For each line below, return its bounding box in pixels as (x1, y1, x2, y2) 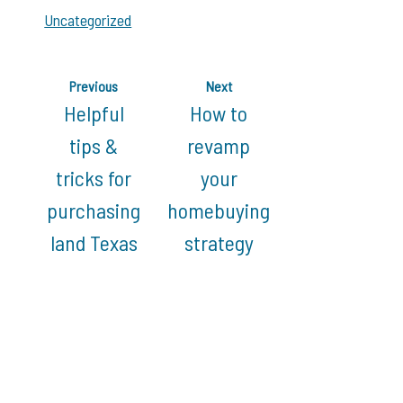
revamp (187, 131, 250, 158)
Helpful (63, 99, 124, 126)
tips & (69, 131, 118, 158)
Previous (69, 76, 118, 94)
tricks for (56, 164, 131, 191)
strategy (184, 228, 254, 255)
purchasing (47, 196, 140, 223)
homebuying (167, 196, 270, 223)
